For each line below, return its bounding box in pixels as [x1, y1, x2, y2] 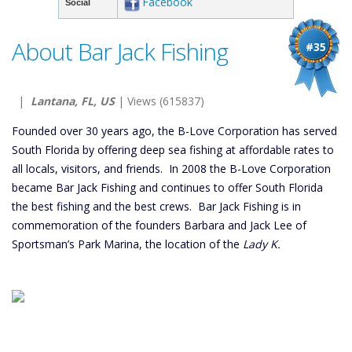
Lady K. [243, 236, 280, 251]
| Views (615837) [115, 93, 204, 108]
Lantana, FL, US [31, 93, 115, 108]
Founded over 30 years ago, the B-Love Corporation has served [12, 123, 337, 138]
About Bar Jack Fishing [12, 35, 228, 68]
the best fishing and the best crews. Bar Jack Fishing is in [12, 199, 301, 214]
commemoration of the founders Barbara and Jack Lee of [12, 218, 306, 233]
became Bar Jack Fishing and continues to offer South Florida [12, 180, 323, 195]
